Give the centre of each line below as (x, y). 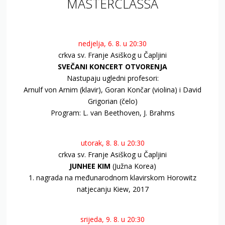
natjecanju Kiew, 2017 (113, 189)
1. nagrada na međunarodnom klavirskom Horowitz (113, 178)
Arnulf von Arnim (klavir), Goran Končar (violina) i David (113, 90)
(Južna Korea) (133, 166)
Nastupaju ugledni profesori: (113, 78)
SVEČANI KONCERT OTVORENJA (113, 67)
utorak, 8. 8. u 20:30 (113, 143)
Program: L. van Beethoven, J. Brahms (113, 113)
